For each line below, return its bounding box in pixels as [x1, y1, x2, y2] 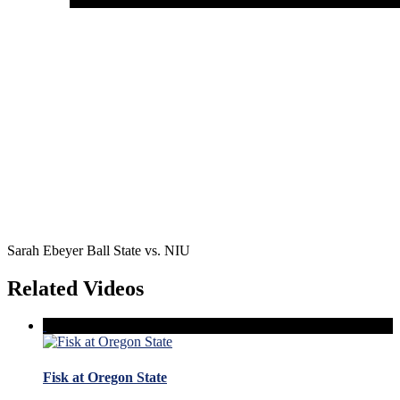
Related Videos [7, 276, 144, 300]
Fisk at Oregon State [43, 369, 167, 385]
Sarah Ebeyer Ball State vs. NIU [7, 242, 190, 258]
